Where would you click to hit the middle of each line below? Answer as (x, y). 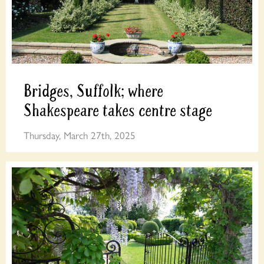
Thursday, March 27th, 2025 (80, 135)
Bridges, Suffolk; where (94, 91)
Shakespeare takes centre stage (118, 111)
